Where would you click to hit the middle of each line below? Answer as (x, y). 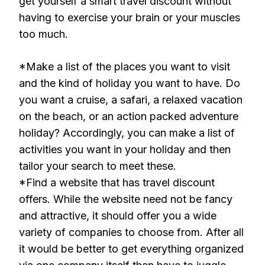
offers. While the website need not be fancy (126, 199)
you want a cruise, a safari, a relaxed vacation (131, 100)
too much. (43, 34)
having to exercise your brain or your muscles (130, 17)
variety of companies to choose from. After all (131, 232)
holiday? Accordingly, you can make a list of (127, 133)
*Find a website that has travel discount (117, 182)
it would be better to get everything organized (131, 249)
